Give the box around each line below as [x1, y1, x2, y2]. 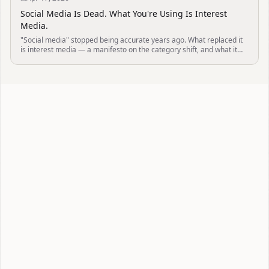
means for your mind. [20, 54, 92, 64]
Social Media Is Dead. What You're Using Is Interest [20, 8, 227, 19]
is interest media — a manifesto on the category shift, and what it [20, 44, 237, 55]
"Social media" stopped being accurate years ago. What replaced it [20, 35, 243, 45]
